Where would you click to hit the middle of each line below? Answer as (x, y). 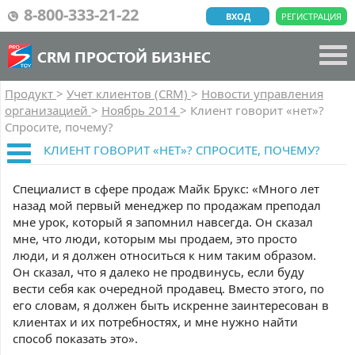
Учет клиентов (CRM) (129, 94)
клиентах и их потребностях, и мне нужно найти (155, 322)
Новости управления (262, 94)
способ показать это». (75, 338)
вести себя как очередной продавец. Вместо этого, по (168, 288)
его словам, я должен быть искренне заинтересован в (171, 305)
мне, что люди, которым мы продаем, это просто (155, 239)
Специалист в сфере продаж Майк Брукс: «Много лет (166, 189)
